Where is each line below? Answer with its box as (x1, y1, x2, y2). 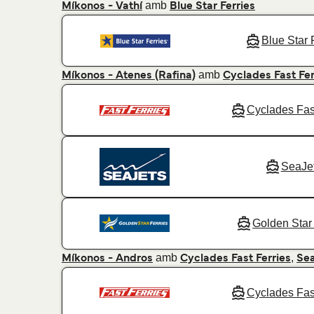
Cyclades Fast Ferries (180, 253, 291, 264)
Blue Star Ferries (170, 1, 255, 12)
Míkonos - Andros (62, 253, 153, 264)
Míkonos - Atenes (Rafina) (62, 71, 196, 81)
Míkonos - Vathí (62, 1, 142, 12)
